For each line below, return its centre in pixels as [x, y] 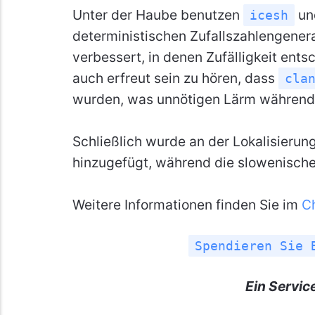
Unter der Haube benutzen [157, 14]
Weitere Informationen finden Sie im [187, 204]
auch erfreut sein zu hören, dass [175, 78]
